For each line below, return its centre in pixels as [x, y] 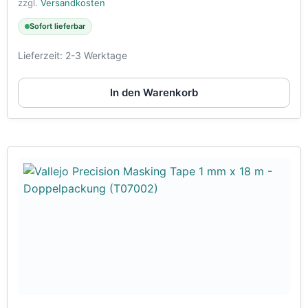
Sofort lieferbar [57, 26]
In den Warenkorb [154, 92]
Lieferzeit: [42, 55]
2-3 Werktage [96, 55]
